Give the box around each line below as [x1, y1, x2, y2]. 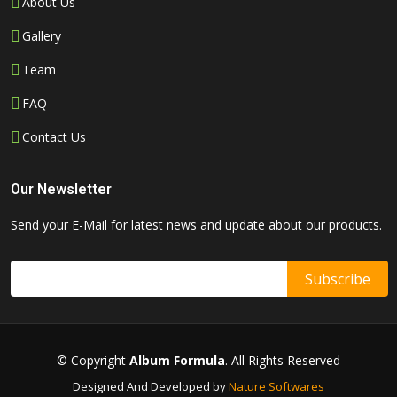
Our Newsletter [11, 181, 112, 198]
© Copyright [57, 352, 129, 370]
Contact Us [22, 128, 86, 146]
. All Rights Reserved [225, 352, 340, 370]
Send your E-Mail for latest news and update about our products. [11, 216, 382, 234]
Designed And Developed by [73, 378, 229, 395]
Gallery [22, 27, 61, 45]
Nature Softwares [229, 378, 324, 395]
